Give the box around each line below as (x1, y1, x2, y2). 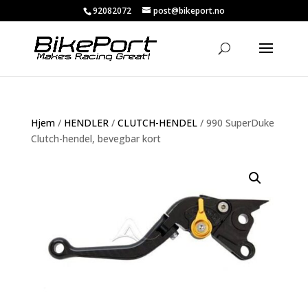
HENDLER (63, 116, 109, 129)
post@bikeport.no (153, 5, 225, 16)
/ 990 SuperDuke (197, 116, 274, 129)
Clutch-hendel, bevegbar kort (30, 132, 161, 145)
